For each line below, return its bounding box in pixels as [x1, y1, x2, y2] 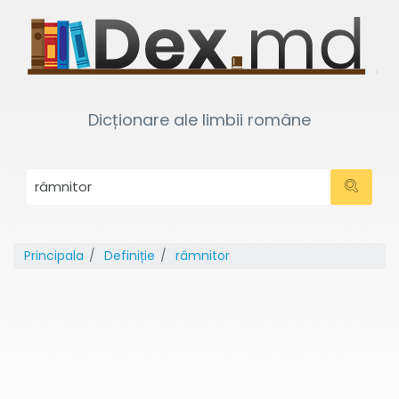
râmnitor [175, 247, 230, 265]
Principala [24, 247, 84, 265]
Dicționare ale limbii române [88, 109, 311, 131]
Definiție [104, 247, 155, 265]
